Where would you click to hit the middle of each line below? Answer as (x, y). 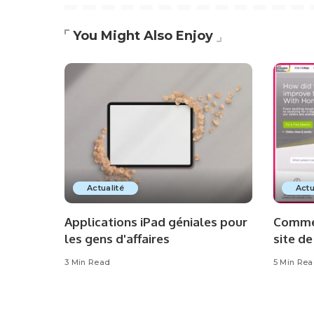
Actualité (106, 188)
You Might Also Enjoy (143, 35)
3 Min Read (88, 262)
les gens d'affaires (117, 239)
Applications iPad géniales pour (156, 222)
